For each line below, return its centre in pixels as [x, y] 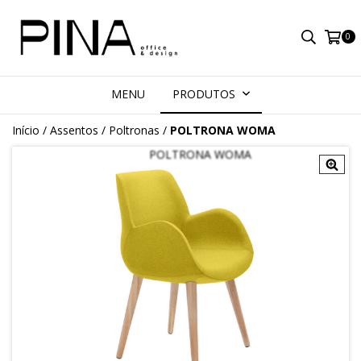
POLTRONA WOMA [223, 130]
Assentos [74, 130]
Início [26, 130]
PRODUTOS [206, 93]
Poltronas [134, 130]
